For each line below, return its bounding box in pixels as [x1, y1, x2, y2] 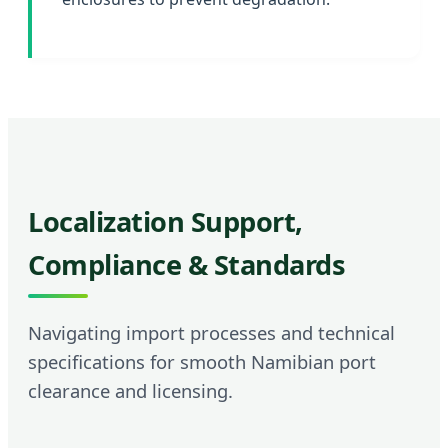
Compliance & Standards [28, 246, 345, 284]
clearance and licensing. [28, 378, 233, 404]
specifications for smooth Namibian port [28, 349, 376, 375]
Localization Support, [28, 203, 303, 241]
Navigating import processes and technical [28, 320, 395, 346]
